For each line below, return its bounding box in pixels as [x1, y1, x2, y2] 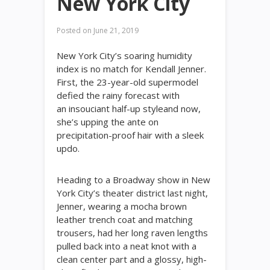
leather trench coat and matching [57, 213, 193, 225]
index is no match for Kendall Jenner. [57, 63, 206, 75]
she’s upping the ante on [57, 116, 159, 128]
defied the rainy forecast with [57, 89, 180, 101]
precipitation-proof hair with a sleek [57, 129, 204, 141]
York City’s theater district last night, [57, 187, 208, 199]
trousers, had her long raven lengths [57, 227, 208, 239]
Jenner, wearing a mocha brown [57, 200, 187, 212]
